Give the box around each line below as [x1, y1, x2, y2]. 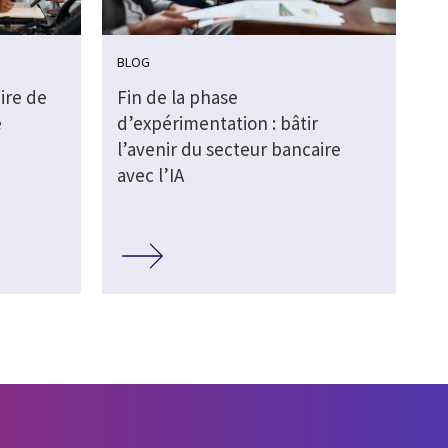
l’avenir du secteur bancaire [116, 137, 341, 162]
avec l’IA [116, 163, 184, 188]
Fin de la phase [116, 85, 238, 110]
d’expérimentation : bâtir [116, 111, 318, 136]
